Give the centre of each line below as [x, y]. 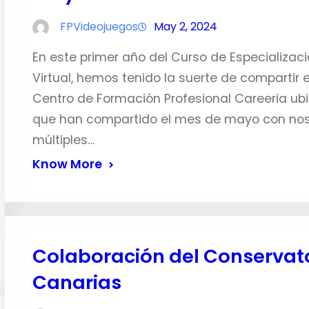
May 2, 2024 [185, 27]
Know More [67, 164]
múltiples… [63, 140]
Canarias [77, 282]
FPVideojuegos [99, 27]
